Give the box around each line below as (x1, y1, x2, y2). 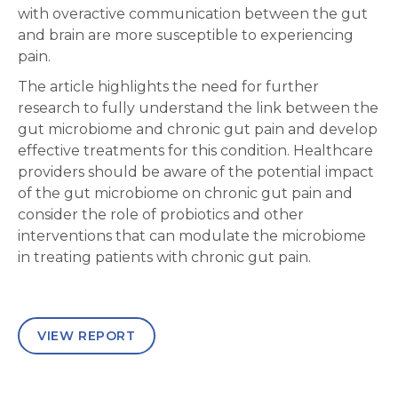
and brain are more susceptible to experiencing (18, 26, 354, 44)
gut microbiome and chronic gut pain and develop (18, 120, 378, 138)
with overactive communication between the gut (18, 4, 368, 22)
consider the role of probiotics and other (18, 205, 304, 223)
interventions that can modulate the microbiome (18, 227, 366, 244)
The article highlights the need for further (18, 77, 319, 95)
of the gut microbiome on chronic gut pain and (18, 184, 353, 202)
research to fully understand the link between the (18, 99, 378, 116)
